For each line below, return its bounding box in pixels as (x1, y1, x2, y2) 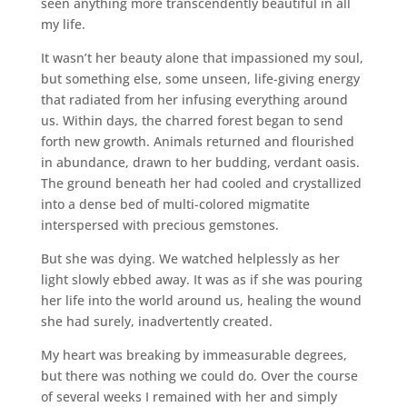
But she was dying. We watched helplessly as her (40, 249, 340, 267)
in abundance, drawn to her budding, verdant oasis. (40, 153, 360, 171)
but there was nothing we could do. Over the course (40, 366, 358, 384)
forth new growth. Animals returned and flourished (40, 132, 354, 150)
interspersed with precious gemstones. (40, 215, 279, 233)
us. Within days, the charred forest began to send (40, 111, 343, 129)
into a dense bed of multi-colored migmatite (40, 194, 310, 213)
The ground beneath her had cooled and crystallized (40, 174, 362, 192)
